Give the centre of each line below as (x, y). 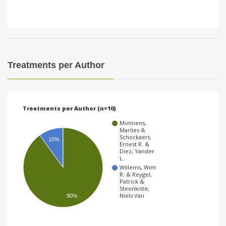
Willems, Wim (138, 167)
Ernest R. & (134, 144)
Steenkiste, (134, 189)
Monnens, (133, 123)
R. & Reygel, (136, 175)
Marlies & (132, 130)
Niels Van (132, 196)
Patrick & (132, 182)
